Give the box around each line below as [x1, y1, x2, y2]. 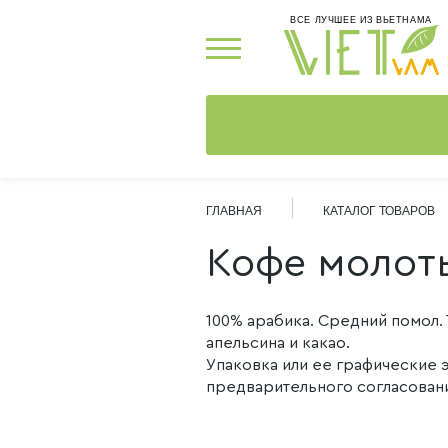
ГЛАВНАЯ [206, 204, 262, 218]
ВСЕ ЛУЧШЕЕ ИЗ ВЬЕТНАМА [289, 15, 433, 25]
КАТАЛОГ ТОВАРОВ [323, 204, 435, 218]
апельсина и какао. [206, 335, 350, 351]
